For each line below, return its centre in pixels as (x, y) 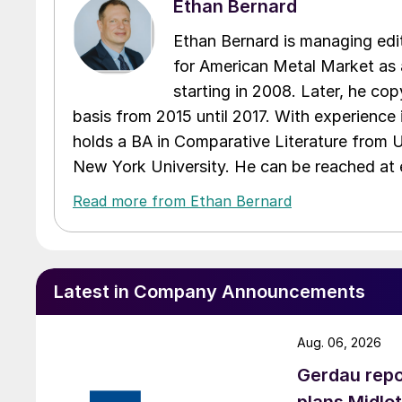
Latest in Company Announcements (210, 291)
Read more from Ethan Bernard (182, 201)
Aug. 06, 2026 (339, 342)
